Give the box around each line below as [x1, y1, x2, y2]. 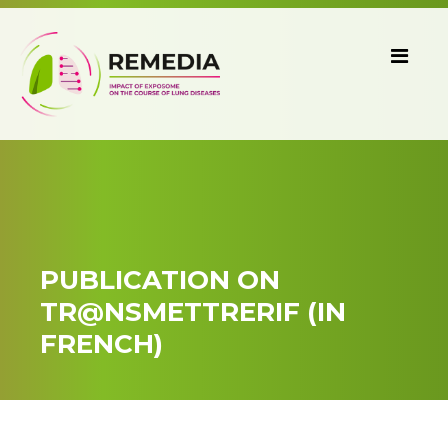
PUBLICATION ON [40, 264, 280, 296]
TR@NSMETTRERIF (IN [40, 296, 346, 328]
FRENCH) [40, 328, 163, 360]
